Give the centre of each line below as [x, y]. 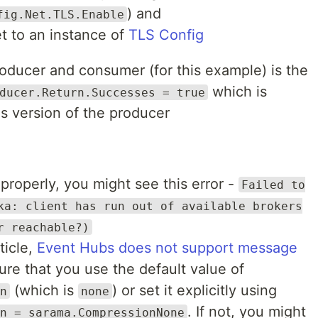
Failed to [273, 185]
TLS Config [166, 34]
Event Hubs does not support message [167, 247]
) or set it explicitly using [194, 290]
